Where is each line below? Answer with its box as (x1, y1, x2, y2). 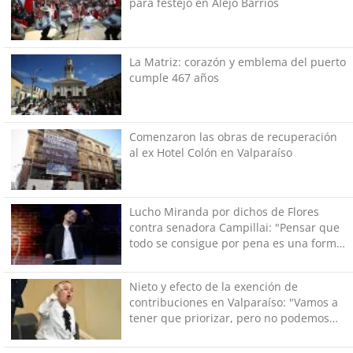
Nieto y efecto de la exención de (128, 278, 298, 294)
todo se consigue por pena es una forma (128, 235, 343, 251)
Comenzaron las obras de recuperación (128, 128, 337, 144)
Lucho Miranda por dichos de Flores (128, 203, 319, 219)
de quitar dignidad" (128, 251, 233, 266)
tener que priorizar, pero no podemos (128, 310, 329, 325)
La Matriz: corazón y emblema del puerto (128, 54, 346, 69)
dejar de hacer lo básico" (128, 325, 261, 341)
